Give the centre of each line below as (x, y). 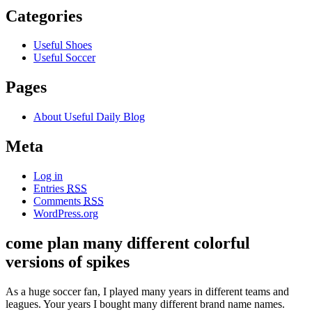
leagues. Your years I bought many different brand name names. (145, 304)
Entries (50, 189)
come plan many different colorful (128, 243)
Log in (48, 176)
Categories (44, 16)
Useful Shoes (63, 45)
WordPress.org (66, 214)
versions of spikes (68, 262)
